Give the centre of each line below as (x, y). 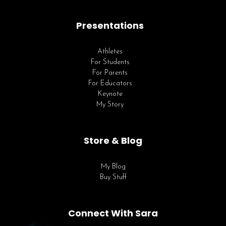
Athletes (110, 51)
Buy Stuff (113, 177)
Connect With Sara (113, 213)
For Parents (110, 73)
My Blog (113, 166)
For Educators (110, 83)
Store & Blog (113, 140)
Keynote (110, 94)
